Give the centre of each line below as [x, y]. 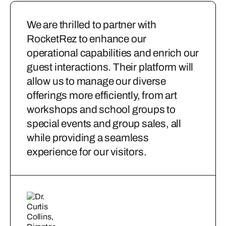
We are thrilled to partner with [92, 25]
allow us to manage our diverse [97, 81]
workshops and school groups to [101, 110]
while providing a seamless [88, 138]
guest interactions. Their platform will [110, 67]
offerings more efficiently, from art [102, 96]
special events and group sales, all [104, 124]
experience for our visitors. [87, 152]
